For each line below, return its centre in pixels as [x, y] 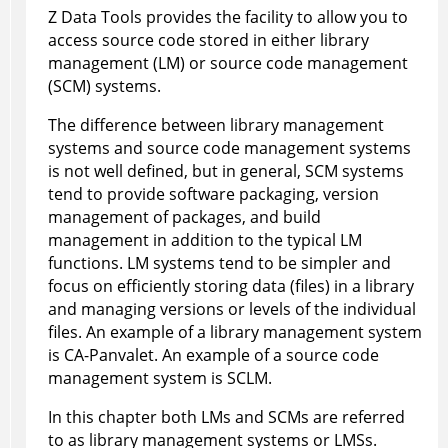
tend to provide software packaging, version [213, 194]
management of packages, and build [184, 217]
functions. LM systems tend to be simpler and [219, 263]
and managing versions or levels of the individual [231, 309]
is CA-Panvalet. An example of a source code [213, 355]
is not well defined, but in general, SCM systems [225, 171]
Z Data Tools [94, 17]
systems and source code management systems [229, 148]
